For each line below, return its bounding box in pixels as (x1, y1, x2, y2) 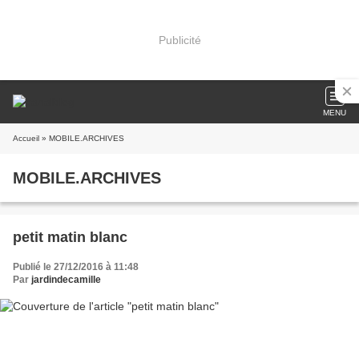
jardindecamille (31, 274, 101, 285)
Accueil (13, 134, 39, 143)
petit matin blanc (13, 229, 127, 245)
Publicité (158, 33, 201, 46)
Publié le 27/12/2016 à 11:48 (13, 261, 139, 272)
